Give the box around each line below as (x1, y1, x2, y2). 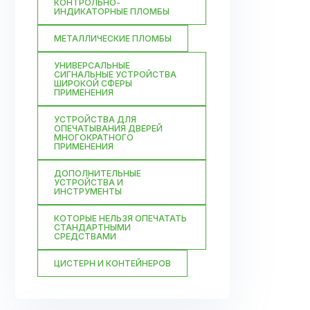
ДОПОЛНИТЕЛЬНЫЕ (54, 168, 141, 179)
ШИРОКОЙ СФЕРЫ (54, 78, 132, 89)
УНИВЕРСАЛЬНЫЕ (54, 60, 130, 71)
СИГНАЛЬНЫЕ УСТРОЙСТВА (54, 69, 176, 80)
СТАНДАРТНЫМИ (54, 222, 131, 232)
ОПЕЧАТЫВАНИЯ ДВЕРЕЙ (54, 123, 163, 134)
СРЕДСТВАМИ (54, 231, 116, 241)
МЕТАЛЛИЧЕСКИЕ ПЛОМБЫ (54, 33, 172, 44)
